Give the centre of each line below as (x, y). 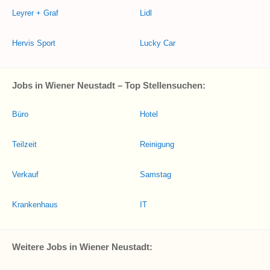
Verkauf (25, 174)
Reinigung (157, 144)
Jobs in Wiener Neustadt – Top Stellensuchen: (109, 85)
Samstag (155, 174)
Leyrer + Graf (35, 13)
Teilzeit (24, 144)
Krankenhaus (35, 205)
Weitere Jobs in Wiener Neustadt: (82, 247)
